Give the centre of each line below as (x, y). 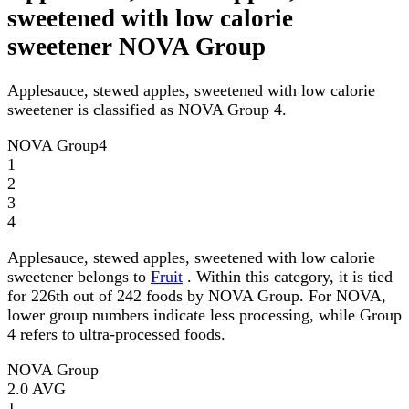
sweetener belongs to (79, 277)
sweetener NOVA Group (136, 47)
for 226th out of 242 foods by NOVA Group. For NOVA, (197, 296)
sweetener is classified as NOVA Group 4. (147, 110)
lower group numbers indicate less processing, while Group (204, 315)
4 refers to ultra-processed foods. (116, 335)
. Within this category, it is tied (288, 277)
